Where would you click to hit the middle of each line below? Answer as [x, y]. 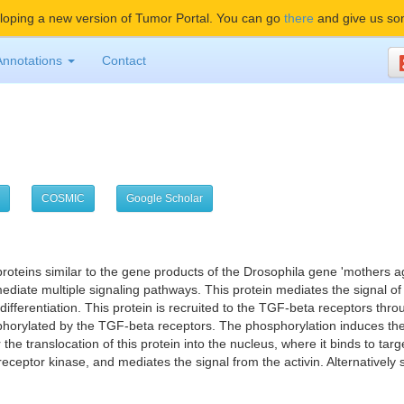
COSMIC [63, 198]
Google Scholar [165, 198]
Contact [124, 60]
